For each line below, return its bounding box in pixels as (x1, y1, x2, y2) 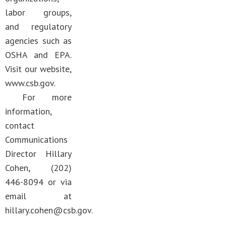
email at (5, 190, 72, 202)
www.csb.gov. (5, 77, 55, 89)
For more (5, 91, 72, 103)
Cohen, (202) (5, 162, 72, 174)
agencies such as (5, 35, 72, 46)
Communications (5, 134, 68, 145)
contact (5, 120, 34, 131)
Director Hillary (5, 148, 72, 159)
